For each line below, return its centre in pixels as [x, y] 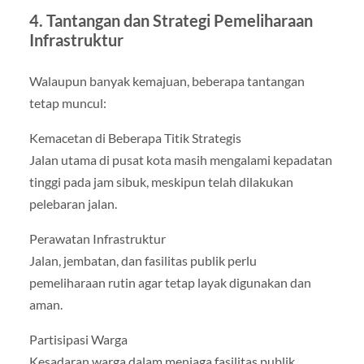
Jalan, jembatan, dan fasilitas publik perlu [143, 260]
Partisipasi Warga [78, 339]
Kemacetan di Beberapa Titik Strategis [135, 137]
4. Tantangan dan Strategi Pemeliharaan [171, 20]
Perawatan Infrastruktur [97, 238]
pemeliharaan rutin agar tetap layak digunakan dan [170, 282]
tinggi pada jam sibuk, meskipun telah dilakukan [161, 181]
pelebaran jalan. [73, 203]
